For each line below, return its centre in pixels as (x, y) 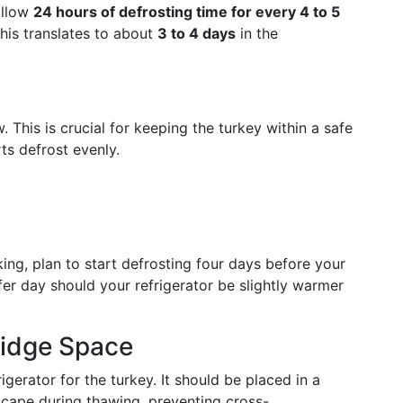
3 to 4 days (197, 33)
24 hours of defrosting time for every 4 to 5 (187, 12)
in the (257, 33)
